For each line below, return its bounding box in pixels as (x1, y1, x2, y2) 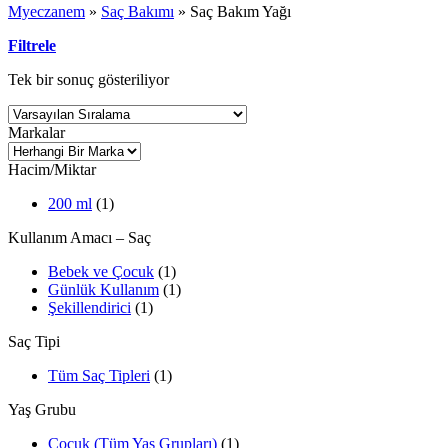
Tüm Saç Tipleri (48, 366, 150, 384)
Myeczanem (8, 2, 85, 20)
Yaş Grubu (8, 400, 76, 418)
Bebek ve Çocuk (48, 262, 154, 280)
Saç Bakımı (101, 2, 174, 20)
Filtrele (8, 36, 56, 54)
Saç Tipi (8, 332, 60, 350)
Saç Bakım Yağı (190, 2, 291, 20)
